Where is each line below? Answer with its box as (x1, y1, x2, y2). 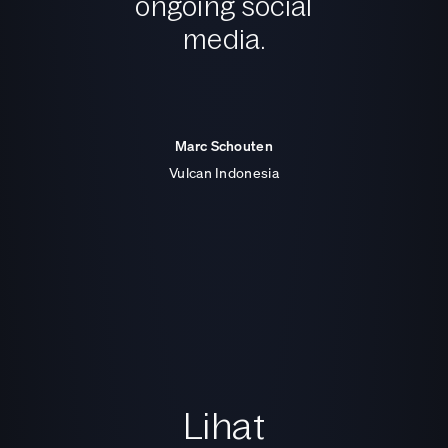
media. (183, 23, 265, 56)
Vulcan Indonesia (168, 164, 280, 182)
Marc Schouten (174, 137, 274, 155)
